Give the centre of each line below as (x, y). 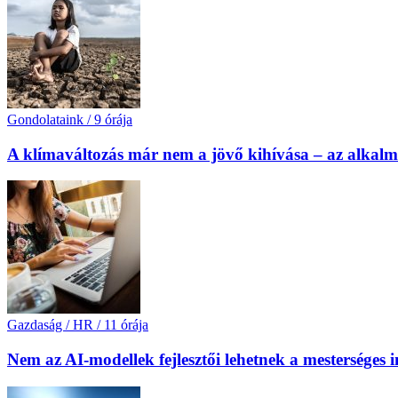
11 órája (126, 325)
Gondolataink (45, 119)
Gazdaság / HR (50, 325)
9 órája (113, 119)
